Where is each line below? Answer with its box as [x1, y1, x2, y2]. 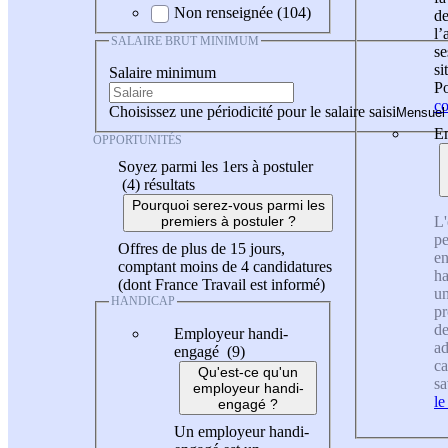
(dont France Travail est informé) [118, 276, 325, 294]
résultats [144, 176, 195, 194]
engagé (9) [174, 342, 249, 360]
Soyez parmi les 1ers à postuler [118, 158, 313, 176]
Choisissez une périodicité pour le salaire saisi [109, 103, 396, 121]
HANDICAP [111, 294, 175, 309]
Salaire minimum [109, 64, 216, 82]
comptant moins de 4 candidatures [118, 258, 332, 276]
